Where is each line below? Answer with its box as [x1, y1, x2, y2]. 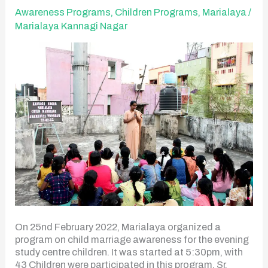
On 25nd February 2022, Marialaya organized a [15, 222, 221, 233]
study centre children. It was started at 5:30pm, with [15, 247, 243, 258]
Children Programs [115, 7, 199, 17]
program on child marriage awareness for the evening [15, 234, 249, 245]
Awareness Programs [15, 7, 111, 17]
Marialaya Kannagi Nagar [15, 20, 128, 31]
